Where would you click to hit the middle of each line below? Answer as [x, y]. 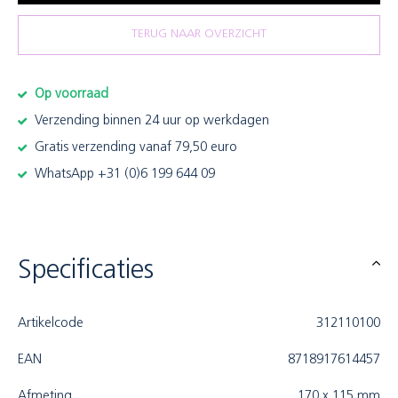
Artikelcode [51, 324]
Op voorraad [70, 95]
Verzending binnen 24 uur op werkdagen [150, 121]
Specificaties [86, 271]
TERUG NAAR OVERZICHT [199, 34]
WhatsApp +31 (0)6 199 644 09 [123, 175]
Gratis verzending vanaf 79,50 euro [134, 148]
